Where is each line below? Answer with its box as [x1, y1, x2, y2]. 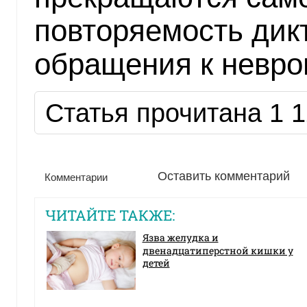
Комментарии [44, 171, 108, 183]
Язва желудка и [142, 230, 219, 244]
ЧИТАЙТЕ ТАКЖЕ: [45, 205, 175, 225]
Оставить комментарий [157, 169, 290, 183]
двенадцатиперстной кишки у [142, 243, 293, 258]
